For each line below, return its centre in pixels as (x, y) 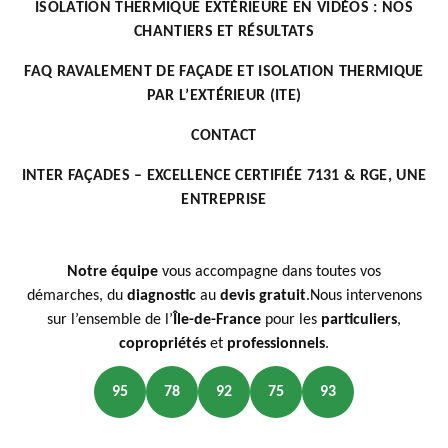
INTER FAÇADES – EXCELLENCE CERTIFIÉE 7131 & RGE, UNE (224, 175)
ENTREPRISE (224, 199)
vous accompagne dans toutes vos (269, 271)
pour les (293, 319)
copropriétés (164, 343)
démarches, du (76, 295)
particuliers (359, 319)
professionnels (276, 343)
